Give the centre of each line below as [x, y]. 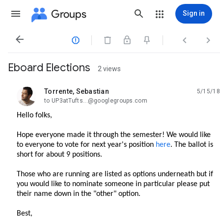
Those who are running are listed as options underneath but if [115, 174]
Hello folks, [34, 115]
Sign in [194, 13]
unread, [56, 95]
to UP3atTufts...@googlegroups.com [96, 101]
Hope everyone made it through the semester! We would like [114, 135]
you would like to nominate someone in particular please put [113, 184]
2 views [109, 69]
